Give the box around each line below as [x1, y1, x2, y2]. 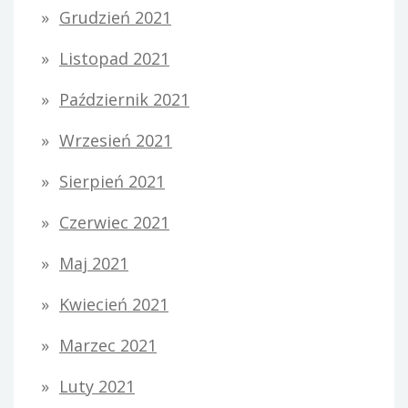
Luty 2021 [59, 375, 135, 398]
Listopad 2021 [59, 47, 169, 70]
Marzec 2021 [59, 334, 157, 357]
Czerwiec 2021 [59, 211, 169, 234]
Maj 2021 [59, 252, 128, 275]
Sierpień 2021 [59, 170, 165, 193]
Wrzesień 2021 [59, 129, 172, 152]
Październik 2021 [59, 88, 189, 111]
